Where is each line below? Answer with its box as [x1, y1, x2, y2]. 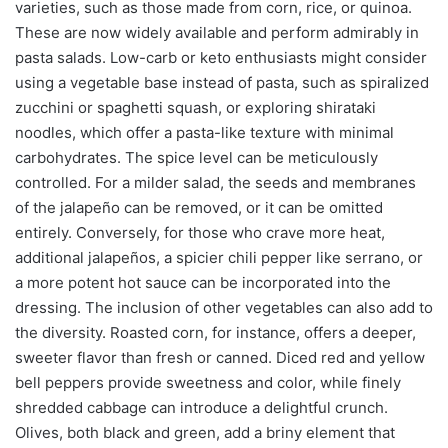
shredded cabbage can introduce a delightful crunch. [15, 398, 388, 418]
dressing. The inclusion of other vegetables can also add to [15, 298, 433, 318]
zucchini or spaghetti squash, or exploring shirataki [15, 98, 376, 118]
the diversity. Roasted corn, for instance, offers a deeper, [15, 323, 416, 343]
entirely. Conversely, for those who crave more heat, [15, 223, 385, 243]
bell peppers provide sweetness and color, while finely [15, 373, 401, 393]
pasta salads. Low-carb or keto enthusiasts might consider [15, 48, 427, 68]
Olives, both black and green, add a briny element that [15, 423, 395, 443]
